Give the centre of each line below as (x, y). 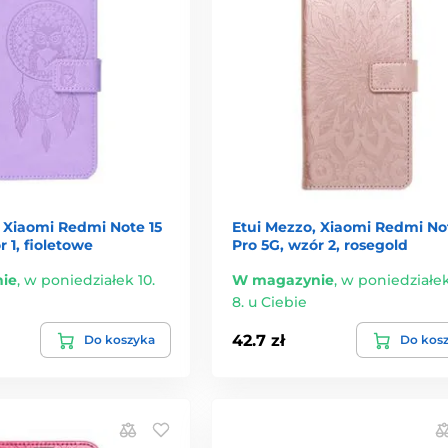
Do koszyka (119, 340)
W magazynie (282, 280)
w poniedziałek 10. (89, 280)
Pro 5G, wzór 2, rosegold (319, 245)
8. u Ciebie (269, 302)
